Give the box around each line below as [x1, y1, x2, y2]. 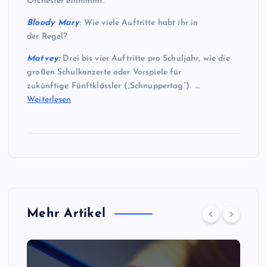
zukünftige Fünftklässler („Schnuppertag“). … [27, 81, 200, 91]
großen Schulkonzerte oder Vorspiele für [27, 67, 182, 77]
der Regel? [27, 32, 72, 41]
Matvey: [27, 54, 61, 63]
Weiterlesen [27, 95, 72, 104]
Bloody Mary [27, 18, 80, 27]
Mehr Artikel [27, 207, 106, 221]
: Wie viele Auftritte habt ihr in [79, 18, 198, 27]
